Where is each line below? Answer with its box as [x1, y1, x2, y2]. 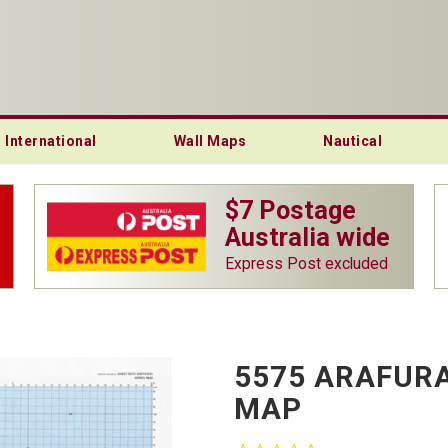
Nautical [323, 133, 382, 149]
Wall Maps [173, 133, 246, 149]
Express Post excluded [225, 254, 388, 272]
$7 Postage [225, 195, 356, 224]
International [5, 133, 97, 149]
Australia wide [225, 222, 390, 251]
